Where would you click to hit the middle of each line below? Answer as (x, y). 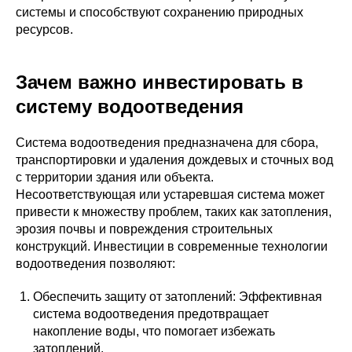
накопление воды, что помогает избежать (154, 331)
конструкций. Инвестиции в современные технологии (172, 246)
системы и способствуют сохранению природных (159, 12)
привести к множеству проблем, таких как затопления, (174, 212)
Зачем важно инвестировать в (159, 82)
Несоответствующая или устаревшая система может (170, 194)
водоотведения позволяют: (95, 264)
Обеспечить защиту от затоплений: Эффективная (178, 297)
